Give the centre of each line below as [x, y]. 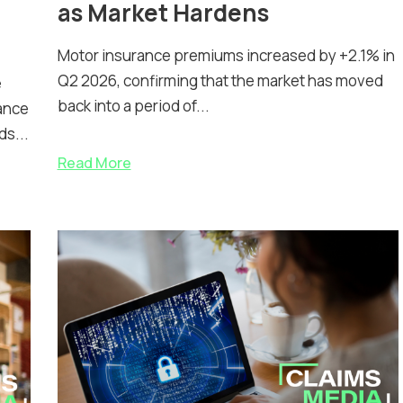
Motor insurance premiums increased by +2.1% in [226, 56]
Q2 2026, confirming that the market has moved [220, 81]
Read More [94, 163]
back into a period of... [133, 106]
